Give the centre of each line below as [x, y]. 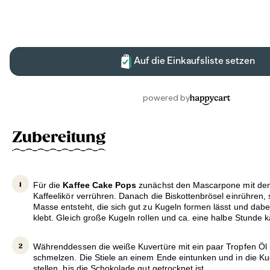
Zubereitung [59, 137]
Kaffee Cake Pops [100, 185]
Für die [48, 185]
